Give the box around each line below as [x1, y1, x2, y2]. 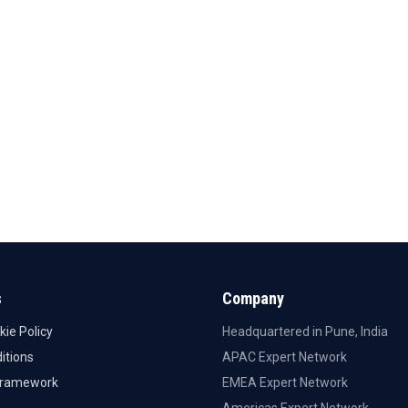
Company [222, 289, 284, 308]
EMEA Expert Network [222, 375, 348, 390]
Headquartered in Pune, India [222, 324, 388, 339]
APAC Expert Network [222, 350, 347, 364]
